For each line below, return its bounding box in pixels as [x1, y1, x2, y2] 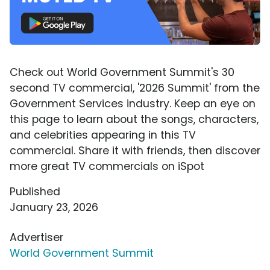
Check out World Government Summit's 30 [10, 64, 234, 80]
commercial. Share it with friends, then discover [10, 143, 260, 158]
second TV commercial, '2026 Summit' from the [10, 80, 260, 95]
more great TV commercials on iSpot [10, 159, 204, 174]
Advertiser [10, 230, 63, 245]
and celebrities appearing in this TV [10, 127, 196, 142]
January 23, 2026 [10, 199, 98, 215]
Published [10, 184, 60, 199]
